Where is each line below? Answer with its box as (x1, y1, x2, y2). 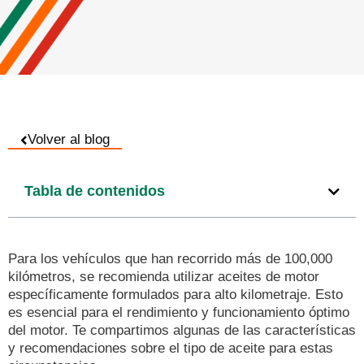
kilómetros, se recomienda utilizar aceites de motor (8, 269, 319, 285)
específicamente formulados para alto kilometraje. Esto (8, 287, 343, 303)
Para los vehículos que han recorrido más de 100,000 (8, 251, 332, 267)
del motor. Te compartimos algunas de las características (8, 323, 356, 339)
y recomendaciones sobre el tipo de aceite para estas (8, 340, 333, 357)
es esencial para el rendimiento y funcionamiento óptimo (8, 305, 349, 321)
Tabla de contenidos (24, 183, 165, 200)
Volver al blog (28, 132, 110, 148)
